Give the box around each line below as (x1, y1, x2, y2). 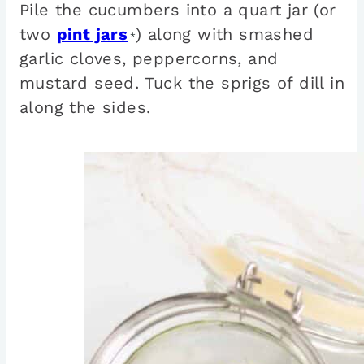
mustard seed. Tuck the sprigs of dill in (19, 73, 344, 93)
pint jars (56, 24, 128, 45)
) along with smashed (136, 24, 314, 45)
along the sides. (19, 97, 151, 118)
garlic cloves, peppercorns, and (19, 49, 279, 69)
